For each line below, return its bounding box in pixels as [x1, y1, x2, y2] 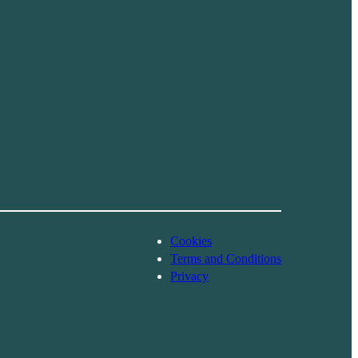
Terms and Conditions [170, 251, 281, 265]
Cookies [170, 233, 212, 248]
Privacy [170, 268, 209, 283]
